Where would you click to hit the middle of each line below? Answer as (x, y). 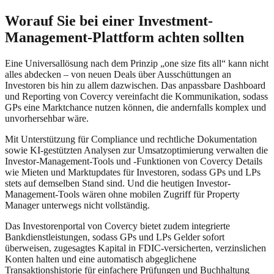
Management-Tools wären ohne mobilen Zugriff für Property (122, 194)
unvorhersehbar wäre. (47, 119)
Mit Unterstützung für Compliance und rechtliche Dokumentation (131, 139)
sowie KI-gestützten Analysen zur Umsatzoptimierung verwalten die (136, 150)
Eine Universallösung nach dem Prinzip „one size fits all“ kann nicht (137, 64)
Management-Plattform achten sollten (124, 38)
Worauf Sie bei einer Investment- (109, 21)
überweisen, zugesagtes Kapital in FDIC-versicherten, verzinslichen (135, 248)
